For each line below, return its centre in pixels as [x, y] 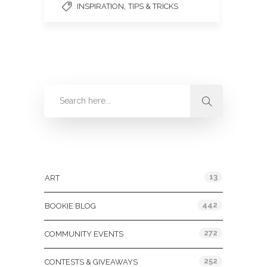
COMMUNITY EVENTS [84, 234]
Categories [68, 152]
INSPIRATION [100, 6]
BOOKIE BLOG [70, 206]
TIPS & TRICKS [153, 6]
